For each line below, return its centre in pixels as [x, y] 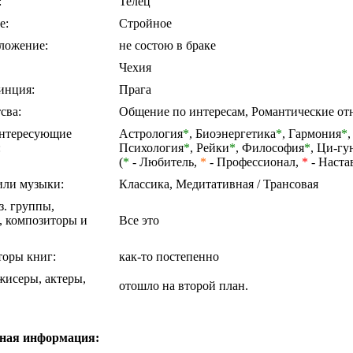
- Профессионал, [254, 162]
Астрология [151, 133]
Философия [273, 147]
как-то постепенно [169, 256]
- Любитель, [165, 162]
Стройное [145, 23]
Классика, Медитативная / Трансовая [219, 184]
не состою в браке [167, 45]
